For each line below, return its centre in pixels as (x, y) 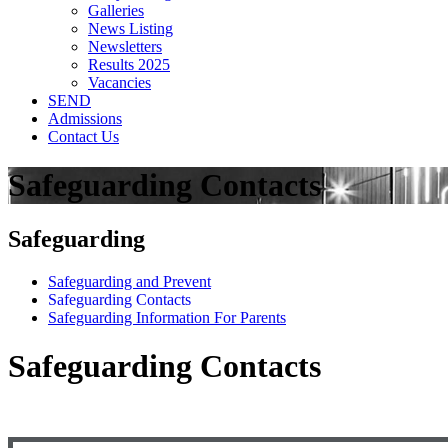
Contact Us (83, 137)
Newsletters (125, 47)
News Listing (130, 29)
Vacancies (119, 83)
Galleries (116, 11)
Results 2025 (129, 65)
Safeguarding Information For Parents (167, 317)
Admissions (85, 119)
